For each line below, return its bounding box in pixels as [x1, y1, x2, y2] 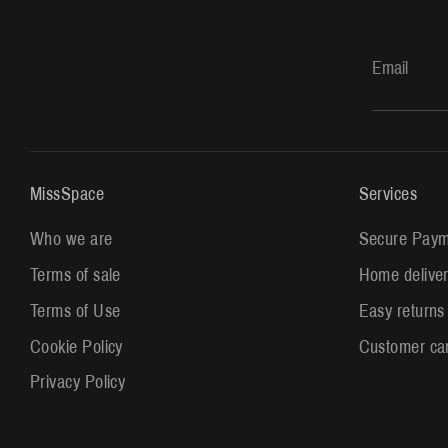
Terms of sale [30, 265, 121, 286]
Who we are [30, 229, 113, 250]
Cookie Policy [30, 336, 123, 357]
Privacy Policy [30, 372, 126, 393]
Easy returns [358, 300, 445, 321]
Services [358, 183, 418, 204]
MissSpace [30, 183, 105, 204]
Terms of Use [30, 300, 121, 321]
